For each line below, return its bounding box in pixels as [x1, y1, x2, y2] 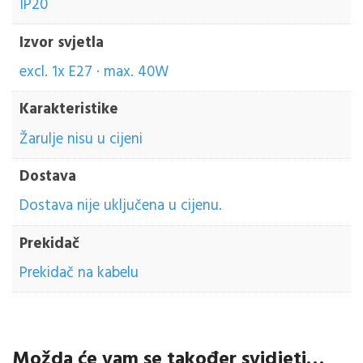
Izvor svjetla [19, 30, 105, 55]
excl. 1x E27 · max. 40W [19, 59, 169, 84]
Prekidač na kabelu [19, 261, 139, 286]
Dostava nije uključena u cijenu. [19, 194, 223, 219]
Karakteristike [19, 97, 119, 122]
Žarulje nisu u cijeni [19, 126, 143, 152]
